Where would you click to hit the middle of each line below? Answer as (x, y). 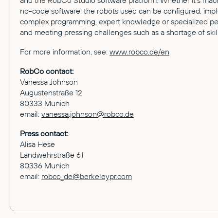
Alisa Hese (37, 144)
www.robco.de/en (139, 52)
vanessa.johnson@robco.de (88, 114)
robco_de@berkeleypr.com (87, 176)
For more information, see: (65, 52)
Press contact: (44, 133)
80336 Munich (45, 165)
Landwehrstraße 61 (52, 155)
